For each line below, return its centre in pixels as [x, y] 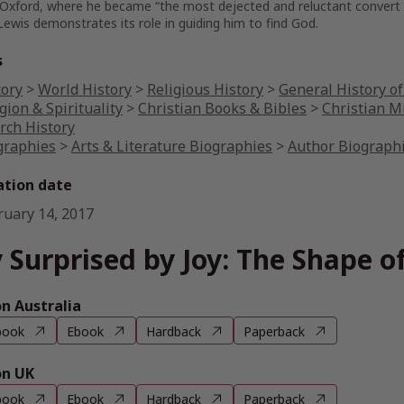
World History [85, 89]
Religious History [205, 89]
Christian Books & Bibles [222, 108]
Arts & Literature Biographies [172, 146]
